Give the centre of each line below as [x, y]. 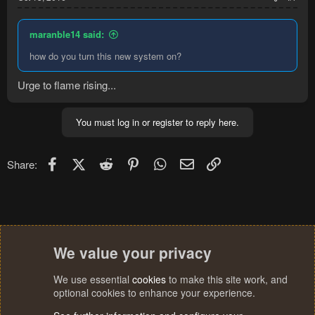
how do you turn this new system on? [105, 56]
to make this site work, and [227, 279]
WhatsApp [192, 162]
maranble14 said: [67, 34]
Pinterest [162, 162]
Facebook [83, 162]
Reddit [130, 162]
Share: [22, 164]
